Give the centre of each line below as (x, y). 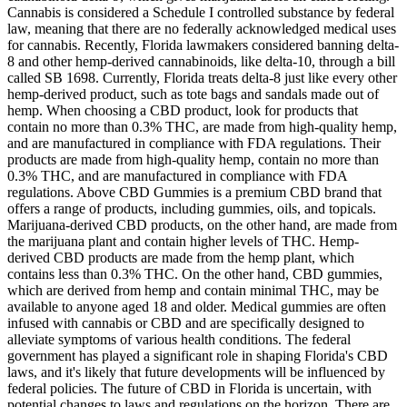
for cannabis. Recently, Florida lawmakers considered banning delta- (203, 45)
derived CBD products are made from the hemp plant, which (181, 257)
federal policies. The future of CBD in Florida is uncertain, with (189, 388)
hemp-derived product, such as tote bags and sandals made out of (193, 94)
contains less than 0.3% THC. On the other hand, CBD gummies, (195, 273)
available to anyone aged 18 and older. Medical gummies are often (197, 306)
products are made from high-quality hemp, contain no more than (193, 159)
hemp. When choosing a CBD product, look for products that (183, 110)
